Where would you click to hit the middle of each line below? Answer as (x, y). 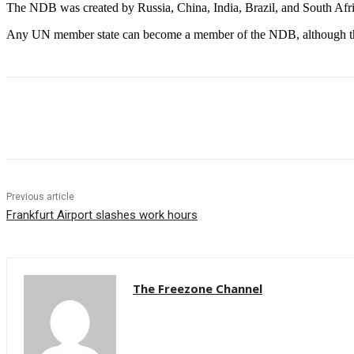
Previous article (40, 197)
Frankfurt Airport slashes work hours (102, 215)
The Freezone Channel (198, 289)
